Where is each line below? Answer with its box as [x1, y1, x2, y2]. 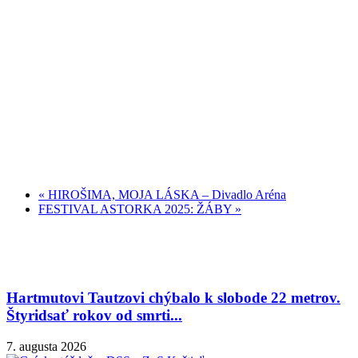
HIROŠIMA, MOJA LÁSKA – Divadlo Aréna [45, 188, 286, 202]
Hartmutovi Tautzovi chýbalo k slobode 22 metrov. [6, 288, 340, 306]
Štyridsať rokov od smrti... [6, 306, 182, 324]
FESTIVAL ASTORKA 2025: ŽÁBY [38, 202, 235, 217]
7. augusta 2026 [6, 339, 86, 353]
